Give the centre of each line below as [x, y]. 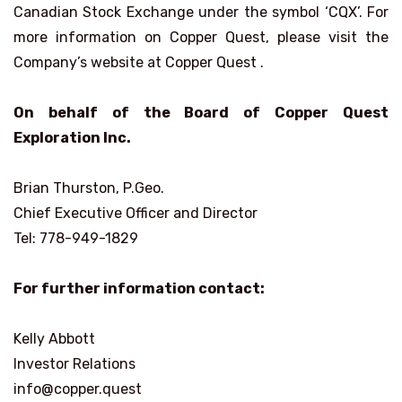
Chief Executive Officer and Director [135, 213]
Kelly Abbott [54, 339]
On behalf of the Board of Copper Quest [201, 113]
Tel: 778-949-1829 [76, 238]
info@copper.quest [78, 389]
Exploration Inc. [72, 138]
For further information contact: [139, 288]
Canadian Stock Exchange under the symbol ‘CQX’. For [201, 12]
